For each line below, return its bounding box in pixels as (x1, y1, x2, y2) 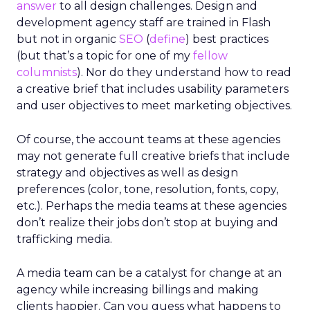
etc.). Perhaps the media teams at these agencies (17, 199, 286, 212)
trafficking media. (17, 232, 112, 246)
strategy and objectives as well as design (17, 166, 238, 179)
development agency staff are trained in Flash (17, 16, 271, 29)
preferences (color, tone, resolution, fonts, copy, (17, 183, 278, 196)
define (149, 33, 185, 46)
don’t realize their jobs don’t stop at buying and (17, 216, 278, 229)
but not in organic (17, 33, 119, 46)
